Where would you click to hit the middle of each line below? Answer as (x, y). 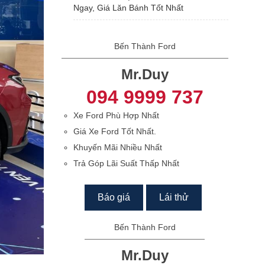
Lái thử (174, 197)
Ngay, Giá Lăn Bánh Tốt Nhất (128, 8)
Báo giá (114, 197)
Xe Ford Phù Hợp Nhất (116, 115)
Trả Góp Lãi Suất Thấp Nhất (126, 163)
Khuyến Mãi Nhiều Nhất (117, 147)
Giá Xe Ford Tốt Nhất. (114, 131)
